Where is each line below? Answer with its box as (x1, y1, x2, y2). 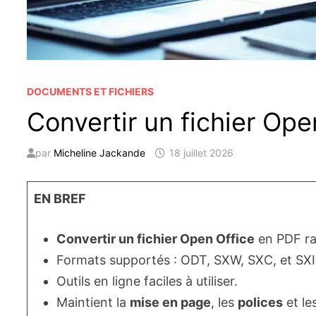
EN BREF (34, 191, 87, 207)
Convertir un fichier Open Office (56, 231, 255, 247)
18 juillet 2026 (169, 147, 234, 159)
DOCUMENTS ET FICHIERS (27, 85, 154, 98)
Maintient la (56, 295, 130, 310)
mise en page (130, 295, 212, 310)
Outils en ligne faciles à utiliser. (56, 274, 238, 289)
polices (238, 295, 284, 310)
